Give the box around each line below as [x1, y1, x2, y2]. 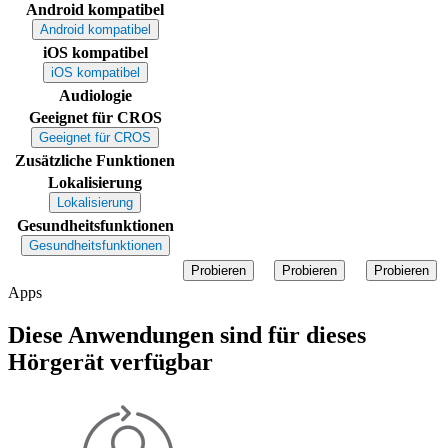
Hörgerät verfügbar [8, 348, 213, 375]
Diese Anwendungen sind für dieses [8, 321, 366, 348]
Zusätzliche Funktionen [15, 151, 175, 169]
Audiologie [58, 86, 132, 104]
